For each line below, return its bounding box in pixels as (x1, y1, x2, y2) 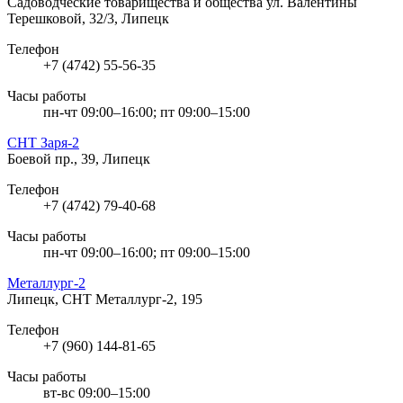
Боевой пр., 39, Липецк (7, 150, 150, 166)
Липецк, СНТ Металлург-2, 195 (7, 291, 202, 307)
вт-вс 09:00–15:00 (43, 384, 150, 400)
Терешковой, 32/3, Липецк (7, 10, 169, 26)
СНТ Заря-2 (7, 134, 79, 150)
